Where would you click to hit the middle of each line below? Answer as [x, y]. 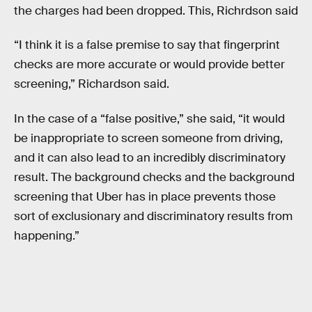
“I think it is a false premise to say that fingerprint [147, 45]
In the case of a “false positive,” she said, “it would [149, 118]
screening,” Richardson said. [92, 84]
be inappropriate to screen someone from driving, [148, 138]
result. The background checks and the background [154, 177]
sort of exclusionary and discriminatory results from [153, 216]
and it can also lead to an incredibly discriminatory [150, 157]
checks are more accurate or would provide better [149, 65]
